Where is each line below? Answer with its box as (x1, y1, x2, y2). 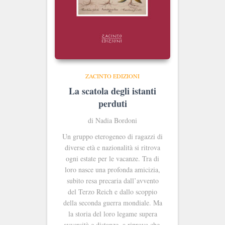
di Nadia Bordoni (88, 115, 137, 125)
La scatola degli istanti (69, 84, 156, 97)
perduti (98, 96, 127, 110)
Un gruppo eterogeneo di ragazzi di (62, 131, 163, 141)
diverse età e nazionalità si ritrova (65, 142, 160, 152)
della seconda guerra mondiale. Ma (63, 197, 162, 207)
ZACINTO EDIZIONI (85, 71, 140, 80)
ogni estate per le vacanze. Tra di (66, 153, 159, 163)
